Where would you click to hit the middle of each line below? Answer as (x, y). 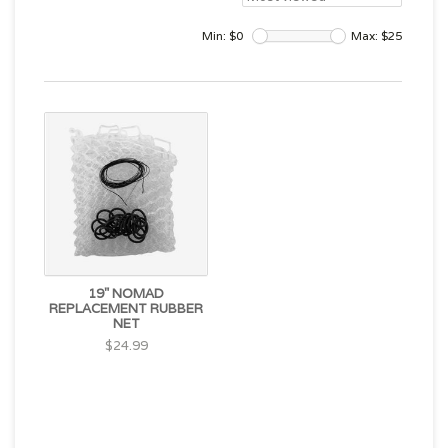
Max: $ (369, 35)
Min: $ (219, 35)
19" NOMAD (126, 293)
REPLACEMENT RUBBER (126, 308)
